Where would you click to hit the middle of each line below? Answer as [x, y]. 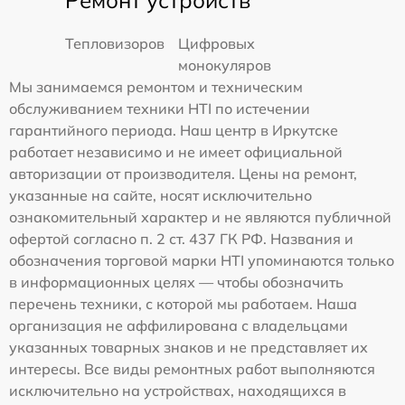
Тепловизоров [115, 43]
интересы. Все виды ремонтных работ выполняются [192, 369]
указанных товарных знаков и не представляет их [188, 347]
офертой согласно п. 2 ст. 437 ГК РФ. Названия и [181, 239]
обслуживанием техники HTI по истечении [160, 108]
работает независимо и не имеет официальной [176, 152]
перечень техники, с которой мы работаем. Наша [183, 304]
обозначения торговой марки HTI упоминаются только [202, 260]
